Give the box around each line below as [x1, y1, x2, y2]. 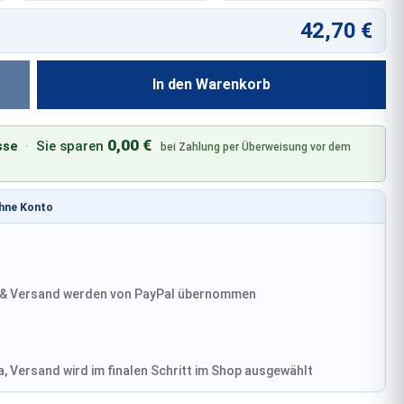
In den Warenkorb [152, 76, 271, 94]
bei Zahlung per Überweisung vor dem [161, 141, 351, 154]
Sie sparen [36, 138, 107, 155]
